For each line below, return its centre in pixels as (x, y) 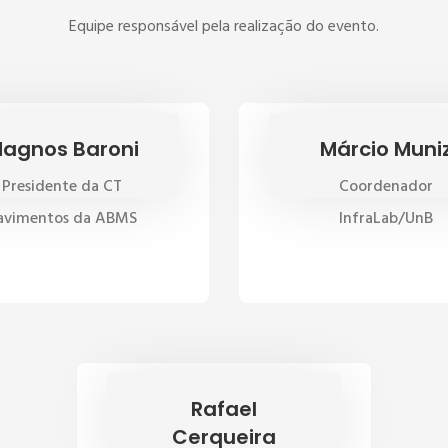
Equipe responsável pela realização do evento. (223, 27)
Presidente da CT (62, 187)
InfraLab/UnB (385, 219)
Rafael (224, 409)
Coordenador (385, 187)
